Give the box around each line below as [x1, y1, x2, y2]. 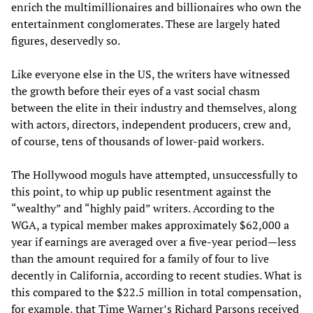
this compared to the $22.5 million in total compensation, [11, 284, 301, 300]
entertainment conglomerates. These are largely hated [11, 15, 280, 31]
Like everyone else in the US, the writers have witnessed [11, 66, 290, 82]
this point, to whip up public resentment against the [11, 183, 271, 199]
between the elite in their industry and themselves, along [11, 99, 296, 115]
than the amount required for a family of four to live [11, 250, 269, 266]
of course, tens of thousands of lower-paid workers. [11, 133, 264, 149]
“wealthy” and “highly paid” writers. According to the [11, 200, 275, 216]
